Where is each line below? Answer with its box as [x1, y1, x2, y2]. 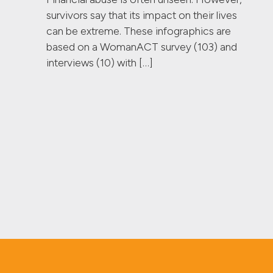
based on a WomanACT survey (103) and [46, 40, 238, 54]
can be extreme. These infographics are [46, 24, 232, 38]
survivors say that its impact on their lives [46, 9, 238, 22]
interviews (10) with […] [46, 56, 154, 69]
